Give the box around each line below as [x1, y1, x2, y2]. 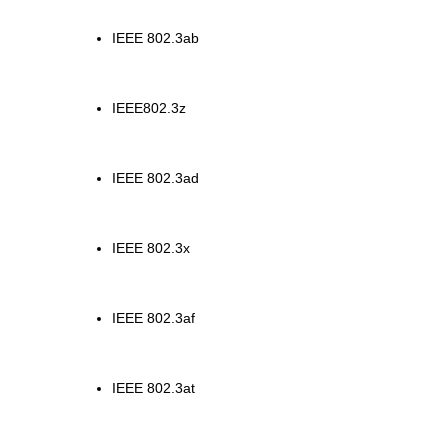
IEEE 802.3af [112, 310, 195, 327]
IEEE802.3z [112, 100, 186, 117]
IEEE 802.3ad [112, 170, 199, 187]
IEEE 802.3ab [112, 30, 199, 47]
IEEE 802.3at [112, 380, 195, 397]
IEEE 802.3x [112, 240, 190, 257]
